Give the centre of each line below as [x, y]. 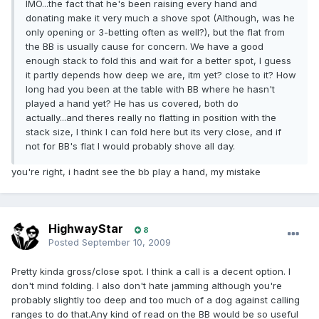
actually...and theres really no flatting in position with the [151, 118]
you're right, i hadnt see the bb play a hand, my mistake [136, 172]
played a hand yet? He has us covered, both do [132, 104]
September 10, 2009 [126, 242]
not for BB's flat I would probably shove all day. [130, 146]
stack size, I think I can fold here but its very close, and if [153, 132]
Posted [65, 242]
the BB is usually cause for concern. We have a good [145, 47]
